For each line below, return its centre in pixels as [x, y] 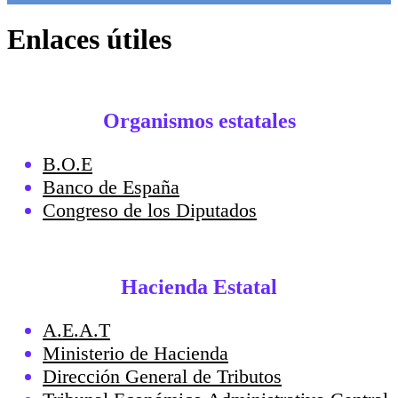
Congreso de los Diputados [150, 210]
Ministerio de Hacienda [135, 353]
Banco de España [111, 187]
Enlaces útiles [89, 40]
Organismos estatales [199, 120]
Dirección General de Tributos [162, 376]
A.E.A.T [76, 330]
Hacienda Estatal [199, 287]
